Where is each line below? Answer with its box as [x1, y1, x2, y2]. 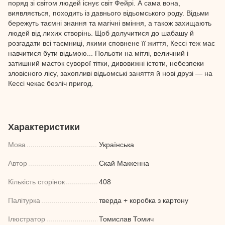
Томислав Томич [99, 214, 154, 223]
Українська [99, 140, 134, 149]
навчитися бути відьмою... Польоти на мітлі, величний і [8, 49, 188, 57]
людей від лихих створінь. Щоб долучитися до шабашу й [8, 29, 194, 37]
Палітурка [8, 196, 40, 204]
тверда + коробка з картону [99, 196, 188, 204]
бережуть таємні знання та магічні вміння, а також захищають [8, 19, 211, 27]
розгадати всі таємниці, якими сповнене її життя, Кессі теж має [8, 39, 215, 47]
